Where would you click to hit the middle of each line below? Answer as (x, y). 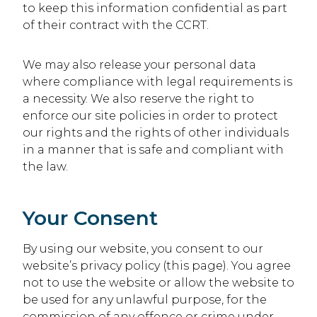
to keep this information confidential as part (155, 8)
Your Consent (90, 218)
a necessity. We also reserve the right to (138, 99)
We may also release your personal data (139, 65)
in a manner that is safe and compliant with (153, 150)
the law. (45, 167)
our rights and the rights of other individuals (156, 133)
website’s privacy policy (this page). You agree (157, 266)
